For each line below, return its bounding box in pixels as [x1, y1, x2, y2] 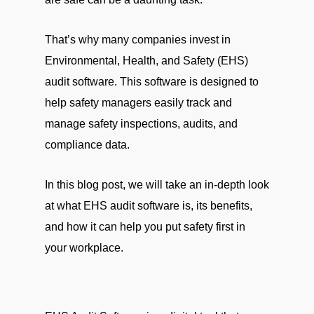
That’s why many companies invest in [45, 34, 231, 46]
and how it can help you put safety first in [45, 221, 245, 233]
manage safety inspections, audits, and [45, 118, 238, 130]
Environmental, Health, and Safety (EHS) [45, 55, 248, 67]
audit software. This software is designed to [45, 76, 259, 88]
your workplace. [45, 242, 123, 254]
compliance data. [45, 139, 130, 151]
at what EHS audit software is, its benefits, [45, 200, 252, 212]
